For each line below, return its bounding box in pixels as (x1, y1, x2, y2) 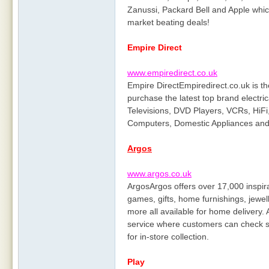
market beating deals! (127, 17, 210, 27)
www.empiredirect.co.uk (127, 68, 217, 77)
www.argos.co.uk (127, 169, 192, 178)
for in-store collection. (127, 232, 209, 241)
